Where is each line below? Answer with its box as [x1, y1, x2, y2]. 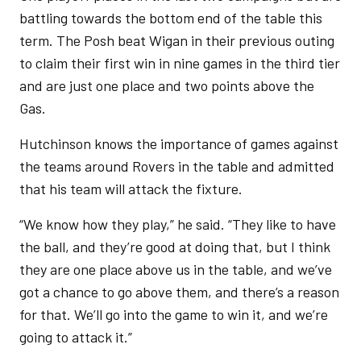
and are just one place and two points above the [19, 77, 314, 94]
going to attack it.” [19, 328, 135, 346]
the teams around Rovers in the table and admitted [19, 157, 334, 175]
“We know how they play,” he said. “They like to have [19, 215, 336, 233]
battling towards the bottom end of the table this [19, 9, 322, 27]
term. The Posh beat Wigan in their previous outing [19, 31, 334, 49]
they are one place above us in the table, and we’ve [19, 260, 332, 278]
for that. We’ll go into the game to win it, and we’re [19, 305, 328, 323]
